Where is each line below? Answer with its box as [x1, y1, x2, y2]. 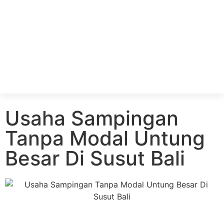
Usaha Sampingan [5, 105, 178, 130]
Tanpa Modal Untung [5, 125, 205, 150]
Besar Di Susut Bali [5, 145, 185, 170]
